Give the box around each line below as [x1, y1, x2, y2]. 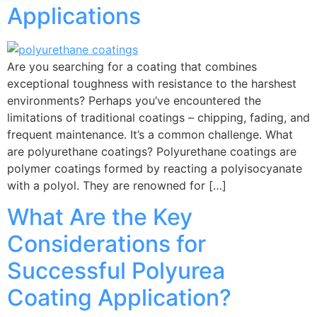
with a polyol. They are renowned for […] [7, 178, 226, 192]
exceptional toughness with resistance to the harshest [7, 76, 296, 91]
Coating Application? [7, 284, 231, 312]
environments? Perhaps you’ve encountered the [7, 93, 261, 108]
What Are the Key [7, 203, 192, 231]
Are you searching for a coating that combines [7, 59, 257, 74]
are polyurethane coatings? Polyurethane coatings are [7, 144, 296, 158]
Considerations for [7, 230, 206, 258]
